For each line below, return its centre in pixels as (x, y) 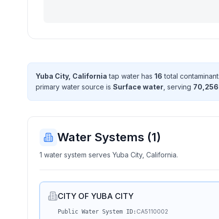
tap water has (131, 76)
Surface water (138, 87)
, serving (178, 87)
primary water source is (74, 87)
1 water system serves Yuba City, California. (109, 155)
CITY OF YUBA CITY (96, 196)
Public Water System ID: (97, 212)
